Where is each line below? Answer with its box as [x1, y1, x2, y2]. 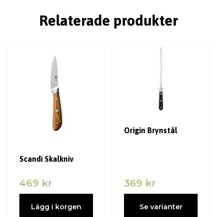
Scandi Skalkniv [19, 155, 74, 163]
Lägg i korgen [31, 202, 81, 211]
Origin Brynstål [124, 125, 177, 135]
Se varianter [139, 202, 183, 211]
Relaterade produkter [39, 12, 178, 29]
